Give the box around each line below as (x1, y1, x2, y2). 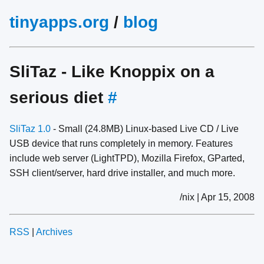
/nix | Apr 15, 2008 (180, 192, 255, 203)
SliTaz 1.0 (9, 124, 51, 134)
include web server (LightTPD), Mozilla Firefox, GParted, (9, 153, 245, 164)
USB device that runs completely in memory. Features (9, 138, 233, 149)
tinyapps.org (9, 13, 109, 31)
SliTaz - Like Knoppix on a (9, 62, 214, 81)
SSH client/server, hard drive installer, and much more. (9, 168, 235, 179)
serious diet (9, 88, 108, 107)
